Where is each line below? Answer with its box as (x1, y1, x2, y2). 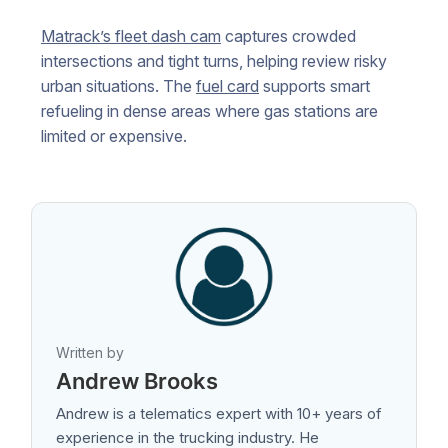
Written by (56, 344, 124, 362)
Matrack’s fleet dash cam (41, 26, 221, 47)
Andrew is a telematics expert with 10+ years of (56, 404, 382, 424)
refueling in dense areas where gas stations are (41, 101, 378, 122)
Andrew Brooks (56, 368, 218, 395)
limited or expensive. (41, 126, 187, 147)
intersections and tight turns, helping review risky (41, 51, 387, 72)
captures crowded (221, 26, 356, 47)
